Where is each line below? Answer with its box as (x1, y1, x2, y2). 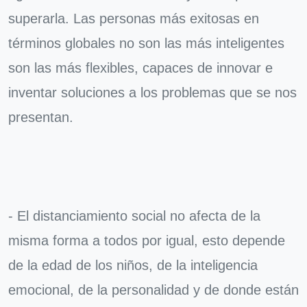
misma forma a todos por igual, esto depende (8, 233, 285, 248)
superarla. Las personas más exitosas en (8, 11, 259, 26)
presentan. (8, 110, 73, 125)
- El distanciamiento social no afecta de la (8, 208, 260, 223)
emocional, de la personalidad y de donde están (8, 282, 299, 297)
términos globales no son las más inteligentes (8, 36, 284, 51)
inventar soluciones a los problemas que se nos (8, 85, 297, 100)
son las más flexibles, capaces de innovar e (8, 60, 273, 75)
